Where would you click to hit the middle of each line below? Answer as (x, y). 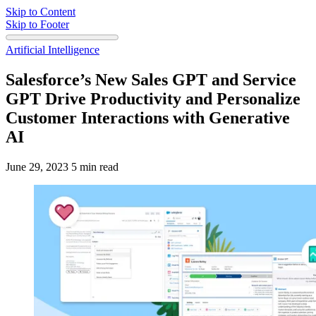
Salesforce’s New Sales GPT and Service (151, 79)
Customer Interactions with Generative (148, 117)
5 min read (95, 166)
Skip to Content (41, 12)
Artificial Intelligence (53, 50)
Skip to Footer (37, 24)
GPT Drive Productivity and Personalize (153, 98)
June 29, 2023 (37, 166)
